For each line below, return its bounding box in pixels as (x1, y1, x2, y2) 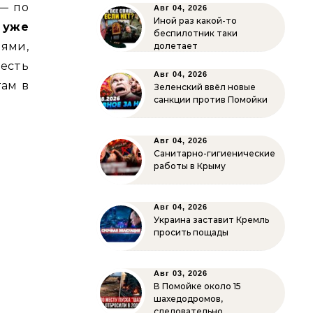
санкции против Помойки (154, 94, 268, 105)
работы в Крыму (154, 161, 226, 171)
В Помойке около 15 (154, 281, 241, 291)
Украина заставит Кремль (154, 214, 269, 225)
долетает (154, 41, 198, 51)
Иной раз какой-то (154, 15, 237, 26)
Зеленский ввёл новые (154, 82, 256, 92)
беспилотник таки (154, 28, 238, 38)
